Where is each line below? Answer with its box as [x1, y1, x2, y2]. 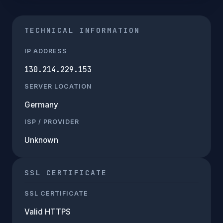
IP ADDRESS [24, 47, 67, 55]
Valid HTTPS [24, 207, 71, 217]
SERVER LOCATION [24, 82, 92, 90]
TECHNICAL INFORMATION [24, 25, 140, 35]
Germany [24, 100, 58, 110]
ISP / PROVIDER [24, 117, 79, 125]
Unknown [24, 135, 58, 145]
